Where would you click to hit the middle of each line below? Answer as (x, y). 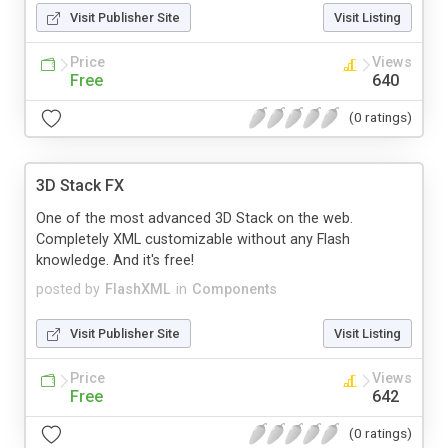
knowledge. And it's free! (115, 260)
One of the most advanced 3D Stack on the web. (194, 218)
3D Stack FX (80, 185)
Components (234, 289)
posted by (68, 289)
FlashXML (138, 289)
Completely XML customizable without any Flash (193, 239)
